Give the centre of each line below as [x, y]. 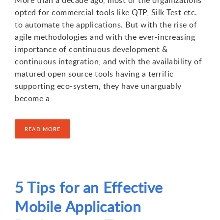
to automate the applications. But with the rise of [106, 24]
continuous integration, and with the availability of [108, 61]
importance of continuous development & [91, 49]
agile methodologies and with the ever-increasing [105, 37]
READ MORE [42, 129]
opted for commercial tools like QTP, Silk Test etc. [106, 12]
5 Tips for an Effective [89, 187]
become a [32, 98]
